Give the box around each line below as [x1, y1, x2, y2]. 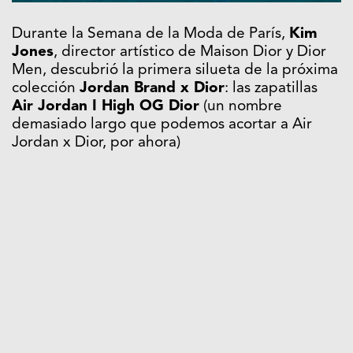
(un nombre [199, 98, 282, 114]
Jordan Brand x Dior [80, 80, 225, 96]
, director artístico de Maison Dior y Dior [54, 44, 326, 60]
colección [12, 80, 80, 96]
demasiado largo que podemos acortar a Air [12, 117, 312, 132]
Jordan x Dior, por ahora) [12, 135, 180, 150]
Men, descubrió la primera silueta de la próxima [12, 62, 338, 78]
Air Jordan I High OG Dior [12, 98, 199, 114]
